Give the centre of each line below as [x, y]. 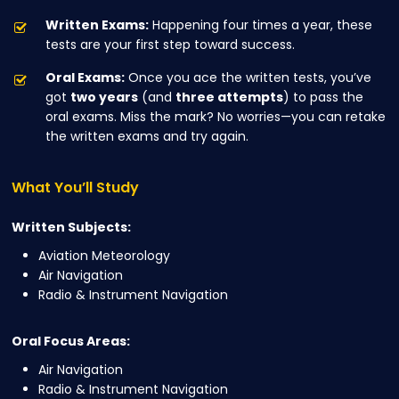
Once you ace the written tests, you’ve [248, 78]
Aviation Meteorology [105, 256]
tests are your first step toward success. [171, 45]
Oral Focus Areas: [71, 342]
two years [105, 98]
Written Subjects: [72, 228]
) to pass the [324, 98]
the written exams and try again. [147, 137]
